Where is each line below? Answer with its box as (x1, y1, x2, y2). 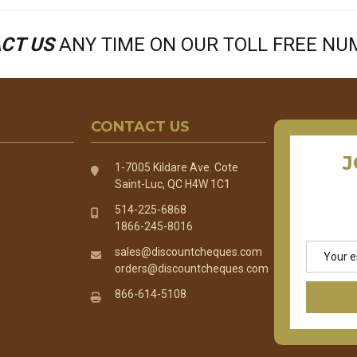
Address (306, 259, 349, 273)
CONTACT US (91, 118, 190, 136)
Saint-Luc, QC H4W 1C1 (115, 178, 231, 191)
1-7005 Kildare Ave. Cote (115, 161, 239, 175)
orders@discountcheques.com (115, 262, 269, 276)
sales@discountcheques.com (115, 245, 263, 259)
